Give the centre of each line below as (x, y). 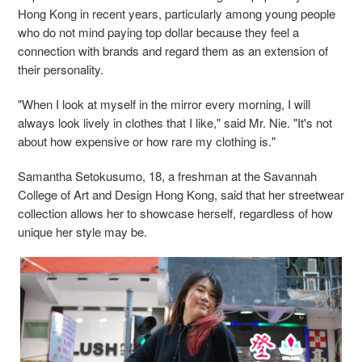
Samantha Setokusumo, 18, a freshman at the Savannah (167, 176)
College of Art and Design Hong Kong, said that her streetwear (181, 195)
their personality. (61, 69)
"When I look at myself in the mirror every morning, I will (164, 104)
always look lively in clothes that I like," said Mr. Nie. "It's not (175, 123)
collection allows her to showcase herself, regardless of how (175, 213)
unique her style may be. (82, 232)
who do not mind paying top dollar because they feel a (158, 32)
